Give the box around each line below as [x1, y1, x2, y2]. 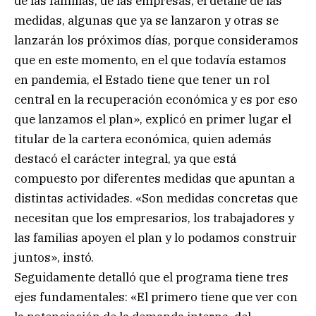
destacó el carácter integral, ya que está [14, 150, 236, 166]
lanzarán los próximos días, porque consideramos [14, 32, 298, 48]
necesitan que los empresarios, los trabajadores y [14, 209, 294, 226]
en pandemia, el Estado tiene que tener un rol [14, 71, 269, 87]
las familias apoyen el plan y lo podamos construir [14, 229, 297, 245]
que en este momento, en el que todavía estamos [14, 51, 286, 68]
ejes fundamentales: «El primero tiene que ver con [14, 288, 298, 305]
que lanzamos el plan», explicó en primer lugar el [14, 111, 291, 127]
